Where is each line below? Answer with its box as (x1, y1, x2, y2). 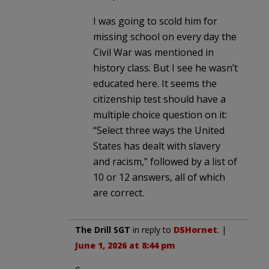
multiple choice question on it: (93, 107, 227, 121)
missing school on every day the (93, 29, 237, 43)
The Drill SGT (75, 223, 130, 235)
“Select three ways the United (93, 123, 225, 137)
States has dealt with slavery (93, 139, 220, 153)
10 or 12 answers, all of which (93, 170, 225, 184)
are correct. (93, 186, 144, 199)
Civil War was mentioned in (93, 45, 214, 59)
